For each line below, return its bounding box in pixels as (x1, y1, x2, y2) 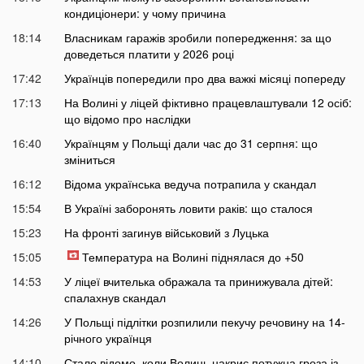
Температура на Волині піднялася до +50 (81, 249, 304, 266)
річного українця (63, 330, 152, 347)
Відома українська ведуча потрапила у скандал (63, 175, 316, 193)
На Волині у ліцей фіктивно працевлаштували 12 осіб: (63, 94, 352, 111)
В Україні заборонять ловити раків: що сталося (63, 200, 313, 217)
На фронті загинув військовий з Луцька (63, 224, 269, 241)
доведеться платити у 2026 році (63, 45, 234, 63)
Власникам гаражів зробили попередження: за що (63, 29, 331, 46)
